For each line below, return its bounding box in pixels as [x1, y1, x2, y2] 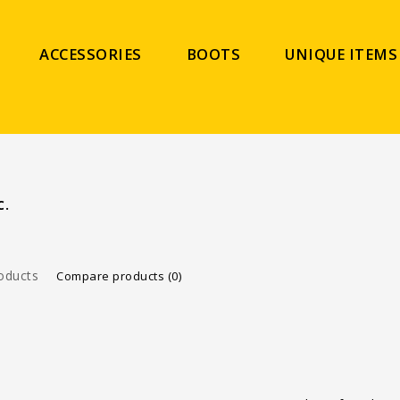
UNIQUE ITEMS [285, 44, 398, 64]
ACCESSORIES [39, 44, 142, 64]
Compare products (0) [56, 268, 182, 284]
